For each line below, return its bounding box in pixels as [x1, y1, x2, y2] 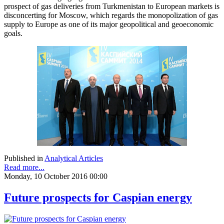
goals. [4, 28, 24, 37]
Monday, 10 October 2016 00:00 [4, 171, 107, 180]
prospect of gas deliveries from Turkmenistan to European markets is [4, 1, 219, 10]
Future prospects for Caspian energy [4, 190, 192, 204]
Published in [4, 153, 43, 162]
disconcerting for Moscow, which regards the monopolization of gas [4, 10, 218, 19]
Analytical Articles [44, 153, 103, 162]
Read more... [4, 162, 44, 171]
